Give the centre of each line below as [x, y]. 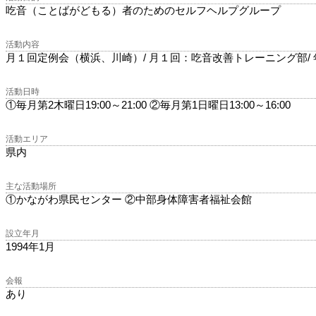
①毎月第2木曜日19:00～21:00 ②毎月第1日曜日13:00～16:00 [148, 105]
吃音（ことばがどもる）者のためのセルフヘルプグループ [143, 11]
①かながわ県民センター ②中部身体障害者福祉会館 [129, 200]
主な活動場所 [31, 187]
